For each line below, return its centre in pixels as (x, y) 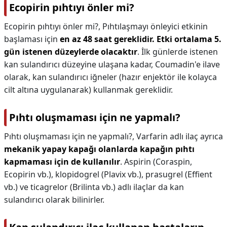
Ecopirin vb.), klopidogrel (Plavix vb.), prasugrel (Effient (108, 174)
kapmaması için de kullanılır (62, 162)
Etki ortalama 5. (189, 39)
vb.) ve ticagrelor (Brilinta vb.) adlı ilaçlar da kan (94, 187)
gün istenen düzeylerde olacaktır (71, 52)
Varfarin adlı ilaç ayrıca (180, 136)
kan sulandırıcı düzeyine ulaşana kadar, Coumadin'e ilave (112, 64)
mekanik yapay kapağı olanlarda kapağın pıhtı (99, 149)
